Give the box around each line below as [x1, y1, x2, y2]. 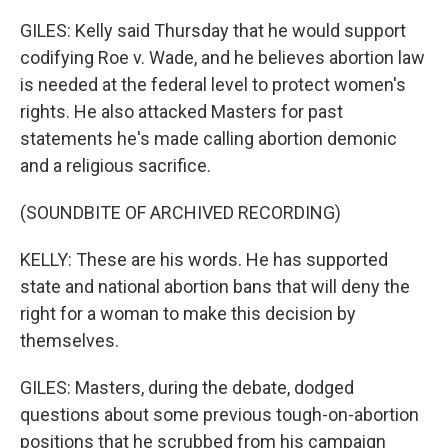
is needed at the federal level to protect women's [20, 74, 406, 95]
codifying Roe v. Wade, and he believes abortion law [20, 47, 425, 68]
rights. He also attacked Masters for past [20, 101, 343, 122]
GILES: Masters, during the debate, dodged [20, 377, 354, 398]
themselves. [20, 330, 119, 351]
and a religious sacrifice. [20, 155, 211, 176]
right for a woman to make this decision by [20, 303, 356, 324]
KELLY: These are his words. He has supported [20, 249, 388, 270]
